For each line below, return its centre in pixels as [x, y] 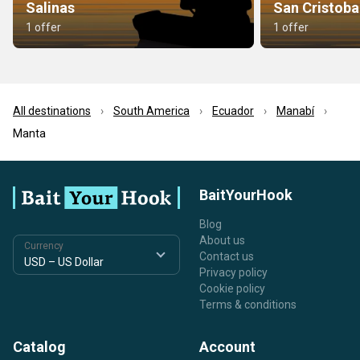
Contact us [227, 257]
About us [222, 241]
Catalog [39, 347]
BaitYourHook [246, 195]
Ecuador [233, 111]
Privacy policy [233, 273]
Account [227, 347]
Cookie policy [232, 289]
